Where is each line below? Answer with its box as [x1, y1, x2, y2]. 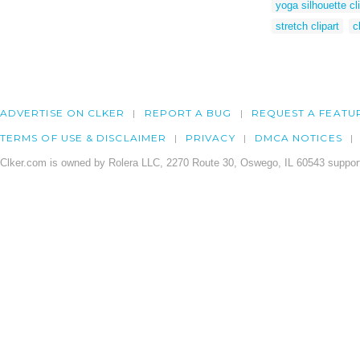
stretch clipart [276, 19, 339, 32]
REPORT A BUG [144, 107, 232, 120]
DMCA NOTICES [254, 132, 342, 145]
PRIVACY [186, 132, 235, 145]
